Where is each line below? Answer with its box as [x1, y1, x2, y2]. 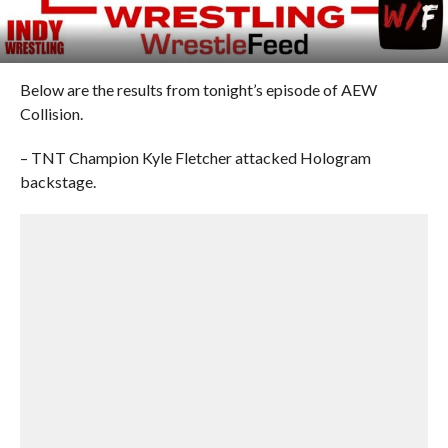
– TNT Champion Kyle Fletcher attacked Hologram [19, 148, 371, 167]
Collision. [19, 104, 83, 123]
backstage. [19, 172, 96, 191]
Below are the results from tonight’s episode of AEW [19, 80, 377, 99]
